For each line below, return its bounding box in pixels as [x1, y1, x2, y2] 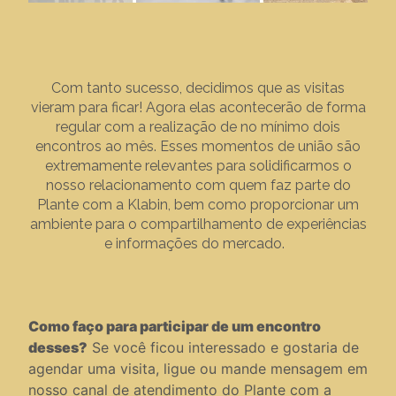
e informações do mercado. [104, 234, 292, 252]
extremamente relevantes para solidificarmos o [44, 156, 352, 174]
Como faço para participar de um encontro [28, 316, 321, 335]
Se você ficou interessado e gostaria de [88, 338, 359, 356]
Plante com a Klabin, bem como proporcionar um [37, 195, 359, 213]
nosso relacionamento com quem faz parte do [45, 176, 351, 194]
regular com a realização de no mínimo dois [56, 118, 340, 135]
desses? [28, 338, 88, 356]
